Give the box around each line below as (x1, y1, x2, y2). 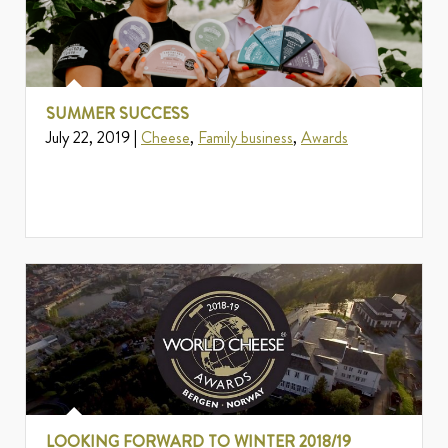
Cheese (141, 126, 190, 150)
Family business (198, 126, 293, 150)
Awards (301, 126, 348, 150)
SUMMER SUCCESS (46, 102, 189, 126)
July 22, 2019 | (46, 126, 141, 150)
